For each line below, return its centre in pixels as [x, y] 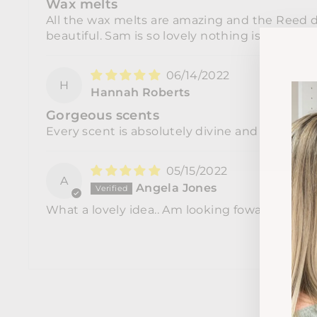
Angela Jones [176, 188]
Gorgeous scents [103, 115]
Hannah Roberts [140, 93]
